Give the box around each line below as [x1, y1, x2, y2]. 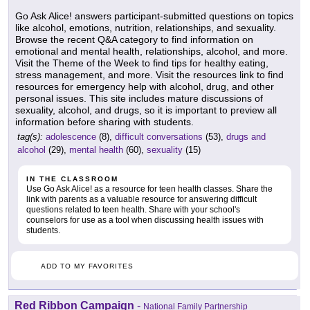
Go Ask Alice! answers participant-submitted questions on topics [15, 10, 293, 21]
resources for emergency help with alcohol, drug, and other [15, 80, 274, 92]
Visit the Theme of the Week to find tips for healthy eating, [15, 57, 268, 69]
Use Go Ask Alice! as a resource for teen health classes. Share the [26, 183, 273, 194]
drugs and [226, 131, 266, 142]
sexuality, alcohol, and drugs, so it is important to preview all [15, 104, 277, 116]
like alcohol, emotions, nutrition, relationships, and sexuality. [15, 21, 276, 33]
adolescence [46, 131, 96, 142]
